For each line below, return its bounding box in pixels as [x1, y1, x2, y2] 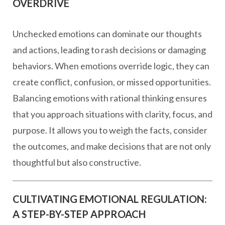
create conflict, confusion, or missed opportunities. [13, 76, 211, 87]
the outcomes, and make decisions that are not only [13, 141, 211, 152]
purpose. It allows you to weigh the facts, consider [13, 125, 207, 136]
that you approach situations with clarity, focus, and [13, 108, 212, 120]
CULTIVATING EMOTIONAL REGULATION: [13, 193, 207, 205]
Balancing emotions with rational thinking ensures [13, 92, 207, 103]
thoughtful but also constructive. [13, 157, 141, 168]
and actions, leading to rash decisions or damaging [13, 44, 206, 55]
